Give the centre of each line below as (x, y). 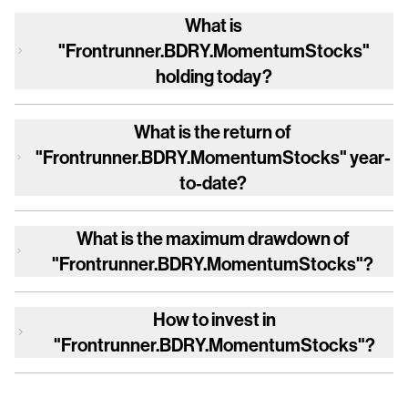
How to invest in (214, 319)
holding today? (214, 76)
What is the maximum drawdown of (213, 238)
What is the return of (213, 131)
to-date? (213, 182)
